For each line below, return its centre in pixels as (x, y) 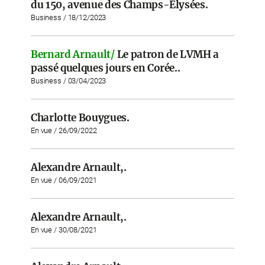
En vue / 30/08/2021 (64, 230)
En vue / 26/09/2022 (64, 130)
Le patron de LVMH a (168, 54)
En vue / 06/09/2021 (64, 180)
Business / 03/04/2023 (69, 81)
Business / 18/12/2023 (69, 17)
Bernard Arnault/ (73, 54)
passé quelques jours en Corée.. (106, 68)
